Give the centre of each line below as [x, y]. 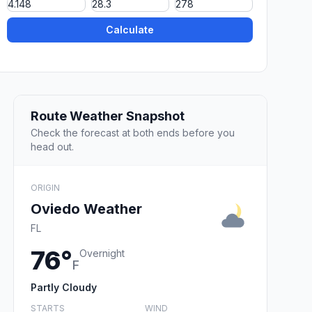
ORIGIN [45, 187]
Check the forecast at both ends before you [133, 132]
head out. [52, 146]
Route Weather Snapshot [108, 116]
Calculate [130, 30]
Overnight [102, 253]
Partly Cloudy [64, 287]
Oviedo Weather [86, 209]
